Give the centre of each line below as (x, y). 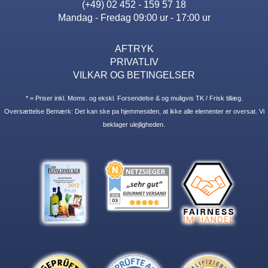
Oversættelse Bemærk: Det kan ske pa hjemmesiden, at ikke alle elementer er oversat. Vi (134, 111)
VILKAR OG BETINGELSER (134, 74)
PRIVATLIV (134, 61)
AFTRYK (134, 48)
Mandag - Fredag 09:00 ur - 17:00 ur (134, 17)
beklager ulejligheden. (134, 124)
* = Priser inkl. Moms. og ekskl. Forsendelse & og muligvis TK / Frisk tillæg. (134, 98)
